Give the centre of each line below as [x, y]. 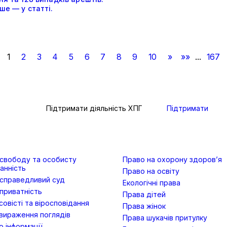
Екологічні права [152, 183]
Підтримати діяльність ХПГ [94, 108]
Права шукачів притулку [165, 218]
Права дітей [144, 195]
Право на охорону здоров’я [172, 160]
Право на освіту [151, 171]
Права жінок [144, 206]
